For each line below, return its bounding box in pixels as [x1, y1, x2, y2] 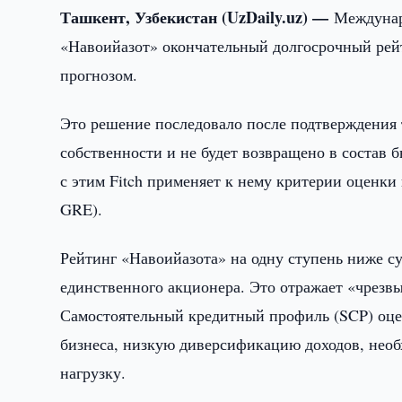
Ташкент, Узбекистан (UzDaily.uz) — [60, 5, 335, 29]
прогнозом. [60, 64, 138, 85]
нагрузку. [60, 362, 127, 383]
